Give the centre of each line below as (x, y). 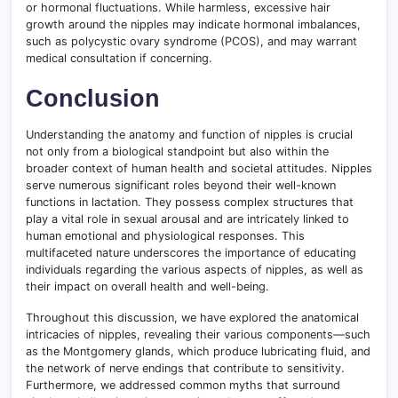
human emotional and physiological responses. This (165, 236)
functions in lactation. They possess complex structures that (190, 203)
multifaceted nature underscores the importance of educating (191, 253)
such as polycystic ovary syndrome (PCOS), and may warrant (191, 42)
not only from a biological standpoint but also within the (177, 152)
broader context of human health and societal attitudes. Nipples (199, 169)
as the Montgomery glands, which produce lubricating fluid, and (198, 352)
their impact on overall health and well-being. (147, 287)
